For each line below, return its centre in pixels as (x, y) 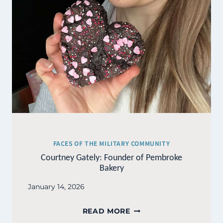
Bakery (111, 168)
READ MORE (106, 211)
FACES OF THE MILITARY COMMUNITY (111, 143)
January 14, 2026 (56, 187)
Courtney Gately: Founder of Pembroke (111, 158)
